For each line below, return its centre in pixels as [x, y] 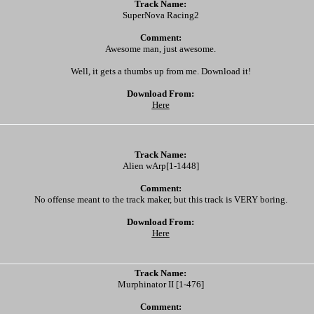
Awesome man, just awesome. [161, 49]
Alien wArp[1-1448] [161, 166]
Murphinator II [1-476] [161, 284]
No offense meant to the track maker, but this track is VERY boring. [161, 199]
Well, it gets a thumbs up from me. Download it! [161, 71]
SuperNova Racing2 [161, 15]
